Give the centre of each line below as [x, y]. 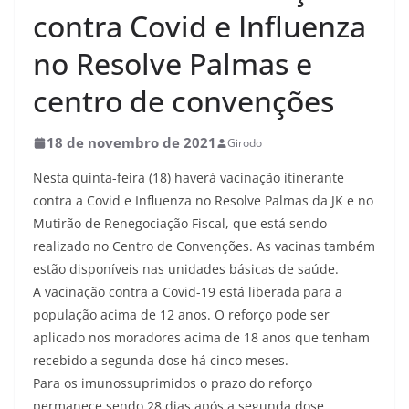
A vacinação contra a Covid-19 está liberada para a [188, 292]
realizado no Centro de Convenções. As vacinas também [204, 246]
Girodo [245, 143]
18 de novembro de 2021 [131, 142]
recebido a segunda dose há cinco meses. [161, 360]
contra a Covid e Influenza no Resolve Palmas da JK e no [203, 200]
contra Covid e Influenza [199, 26]
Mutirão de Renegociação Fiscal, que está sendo [180, 223]
